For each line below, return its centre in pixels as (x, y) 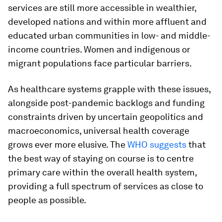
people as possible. (47, 200)
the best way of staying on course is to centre (101, 158)
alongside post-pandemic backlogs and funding (106, 103)
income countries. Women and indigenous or (99, 49)
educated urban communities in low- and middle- (109, 35)
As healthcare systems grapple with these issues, (109, 89)
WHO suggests (157, 144)
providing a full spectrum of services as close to (106, 186)
